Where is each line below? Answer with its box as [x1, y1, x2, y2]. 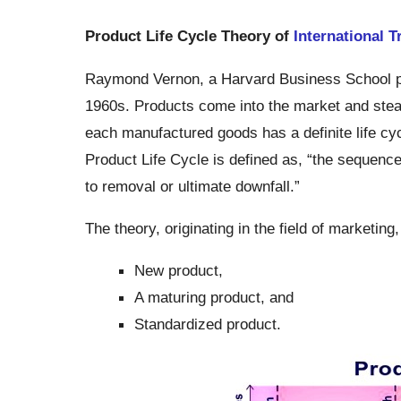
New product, [133, 261, 223, 280]
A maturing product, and [133, 288, 294, 307]
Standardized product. [133, 315, 281, 334]
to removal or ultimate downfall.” [84, 176, 300, 195]
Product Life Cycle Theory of [84, 27, 294, 46]
